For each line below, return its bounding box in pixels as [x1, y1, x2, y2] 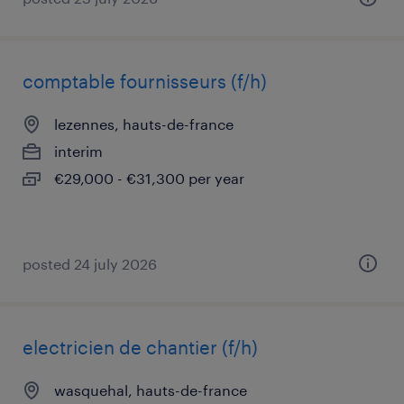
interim [54, 142, 103, 160]
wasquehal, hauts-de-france [54, 381, 247, 399]
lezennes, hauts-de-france [54, 115, 234, 133]
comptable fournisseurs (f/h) [23, 70, 267, 92]
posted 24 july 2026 [23, 255, 157, 272]
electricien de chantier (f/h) [23, 336, 258, 358]
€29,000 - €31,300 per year [54, 170, 244, 187]
